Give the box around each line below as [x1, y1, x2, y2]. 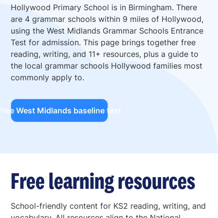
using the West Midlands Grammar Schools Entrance [11, 26, 204, 36]
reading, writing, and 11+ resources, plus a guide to [11, 49, 199, 59]
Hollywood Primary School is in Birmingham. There [11, 2, 198, 13]
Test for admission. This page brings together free [11, 37, 196, 48]
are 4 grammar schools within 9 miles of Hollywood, [11, 14, 204, 24]
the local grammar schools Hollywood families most [11, 61, 203, 71]
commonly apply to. [11, 73, 85, 83]
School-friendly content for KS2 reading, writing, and [11, 201, 206, 211]
